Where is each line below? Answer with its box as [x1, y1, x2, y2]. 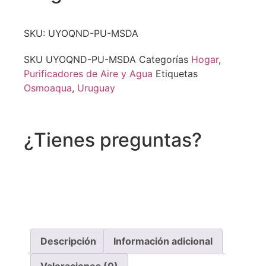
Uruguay [77, 82, 115, 94]
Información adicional [113, 235, 213, 248]
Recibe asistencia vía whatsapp [43, 166, 159, 176]
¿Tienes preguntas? [24, 128, 202, 152]
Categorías [139, 53, 188, 66]
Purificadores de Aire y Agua [24, 68, 153, 80]
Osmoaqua [24, 82, 72, 94]
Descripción [40, 235, 96, 248]
